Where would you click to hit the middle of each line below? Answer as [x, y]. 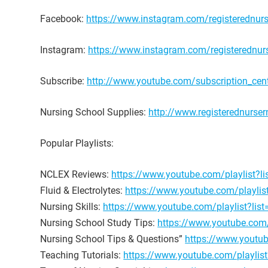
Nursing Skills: [72, 207]
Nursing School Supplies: [95, 112]
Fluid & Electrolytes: [83, 191]
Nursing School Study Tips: [99, 223]
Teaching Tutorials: [82, 255]
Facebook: [63, 19]
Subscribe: [64, 81]
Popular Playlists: [77, 144]
